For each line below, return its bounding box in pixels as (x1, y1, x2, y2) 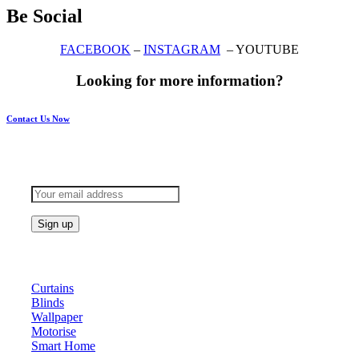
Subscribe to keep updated (31, 143, 258, 166)
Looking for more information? (75, 72, 284, 90)
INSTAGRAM (143, 42, 220, 57)
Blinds (31, 295, 64, 309)
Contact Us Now (6, 114, 70, 124)
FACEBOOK (60, 42, 131, 57)
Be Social (6, 5, 83, 26)
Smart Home (31, 338, 95, 353)
